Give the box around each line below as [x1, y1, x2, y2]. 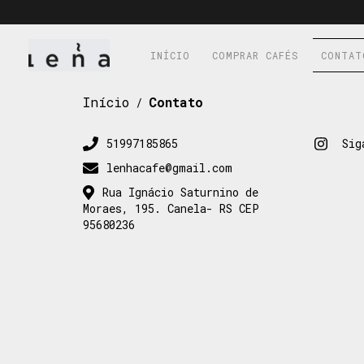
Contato [149, 93, 203, 110]
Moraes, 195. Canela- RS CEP [83, 201, 259, 216]
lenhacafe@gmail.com [106, 160, 232, 175]
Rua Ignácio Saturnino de [102, 184, 258, 200]
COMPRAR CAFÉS [212, 49, 299, 62]
